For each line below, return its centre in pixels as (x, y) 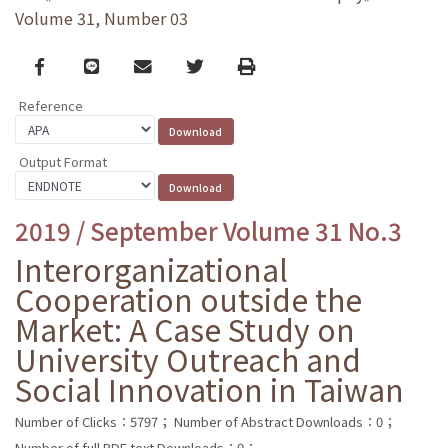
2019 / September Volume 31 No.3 (208, 230)
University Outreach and (188, 358)
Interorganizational (151, 268)
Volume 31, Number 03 (101, 18)
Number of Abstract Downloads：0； (285, 421)
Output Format (63, 161)
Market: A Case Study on (185, 328)
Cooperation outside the (188, 298)
